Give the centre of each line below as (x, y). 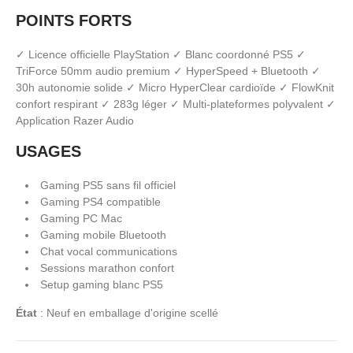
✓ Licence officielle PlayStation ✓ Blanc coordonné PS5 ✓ (161, 54)
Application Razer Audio (75, 120)
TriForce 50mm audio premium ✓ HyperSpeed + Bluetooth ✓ (168, 71)
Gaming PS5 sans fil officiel (108, 185)
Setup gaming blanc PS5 (102, 284)
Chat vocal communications (109, 251)
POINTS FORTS (74, 20)
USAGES (48, 151)
